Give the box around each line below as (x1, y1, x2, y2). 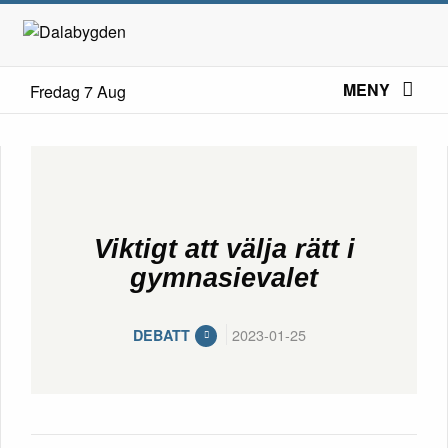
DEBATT (132, 324, 190, 345)
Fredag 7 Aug (30, 80, 126, 103)
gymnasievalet (130, 261, 318, 293)
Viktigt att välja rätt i (93, 232, 355, 264)
